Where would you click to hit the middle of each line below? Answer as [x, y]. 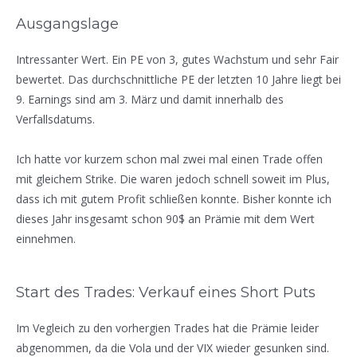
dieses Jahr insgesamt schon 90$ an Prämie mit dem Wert [165, 218]
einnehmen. [46, 238]
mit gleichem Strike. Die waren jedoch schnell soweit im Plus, [173, 178]
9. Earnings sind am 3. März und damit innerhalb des [150, 99]
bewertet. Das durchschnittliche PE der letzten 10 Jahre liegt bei [178, 79]
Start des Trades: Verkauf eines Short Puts [166, 293]
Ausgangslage [67, 24]
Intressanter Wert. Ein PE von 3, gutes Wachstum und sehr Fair [177, 59]
